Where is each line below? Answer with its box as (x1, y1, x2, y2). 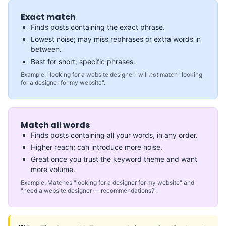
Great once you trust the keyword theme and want (31, 154, 197, 163)
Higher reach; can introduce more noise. (31, 142, 162, 151)
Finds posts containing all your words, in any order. (31, 130, 198, 139)
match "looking (158, 70, 202, 78)
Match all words (21, 119, 90, 131)
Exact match (21, 11, 76, 23)
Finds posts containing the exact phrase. (31, 22, 165, 31)
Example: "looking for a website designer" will (21, 70, 149, 78)
